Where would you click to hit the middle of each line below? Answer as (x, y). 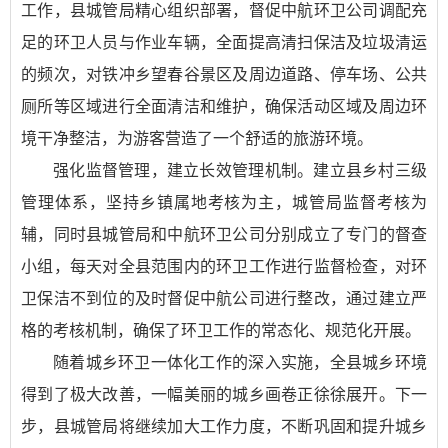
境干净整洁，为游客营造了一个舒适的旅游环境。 (197, 139)
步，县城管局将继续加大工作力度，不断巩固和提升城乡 (224, 427)
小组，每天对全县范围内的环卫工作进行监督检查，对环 (224, 267)
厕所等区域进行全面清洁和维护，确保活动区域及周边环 (224, 107)
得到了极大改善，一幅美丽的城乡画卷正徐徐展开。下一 (224, 395)
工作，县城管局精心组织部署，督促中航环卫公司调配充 (224, 11)
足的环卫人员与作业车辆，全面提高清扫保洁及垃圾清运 (224, 43)
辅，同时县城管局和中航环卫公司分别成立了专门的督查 (224, 235)
